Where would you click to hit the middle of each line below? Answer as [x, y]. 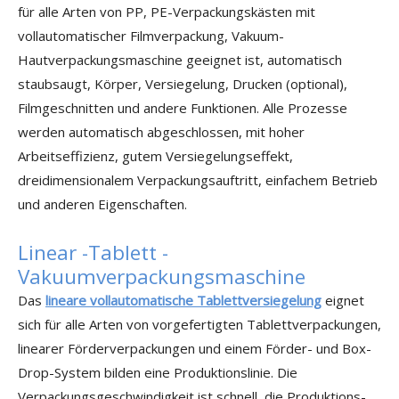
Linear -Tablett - [93, 252]
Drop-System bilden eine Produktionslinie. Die [158, 372]
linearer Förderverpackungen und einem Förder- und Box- [195, 348]
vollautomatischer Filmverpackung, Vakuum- [151, 36]
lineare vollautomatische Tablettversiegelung [183, 300]
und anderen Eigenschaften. [102, 204]
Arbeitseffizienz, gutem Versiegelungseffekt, [155, 156]
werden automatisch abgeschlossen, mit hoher [161, 132]
